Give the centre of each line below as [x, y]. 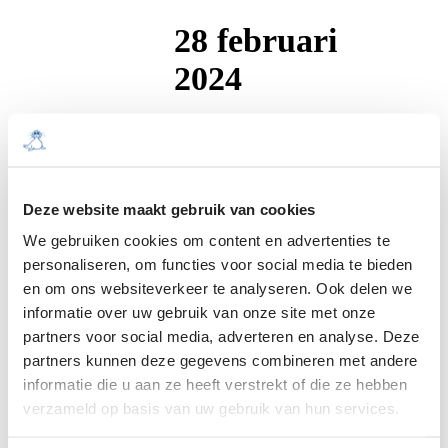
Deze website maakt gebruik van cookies [169, 208]
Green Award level [257, 161]
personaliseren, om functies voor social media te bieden [218, 264]
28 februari [256, 40]
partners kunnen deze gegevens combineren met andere [220, 360]
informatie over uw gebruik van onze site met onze [199, 312]
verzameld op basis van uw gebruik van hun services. [211, 408]
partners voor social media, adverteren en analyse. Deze [221, 336]
